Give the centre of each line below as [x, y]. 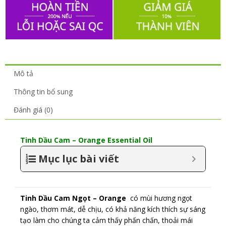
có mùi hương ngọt [160, 198]
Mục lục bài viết [79, 158]
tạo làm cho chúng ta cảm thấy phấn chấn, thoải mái [106, 220]
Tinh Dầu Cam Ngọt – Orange [74, 198]
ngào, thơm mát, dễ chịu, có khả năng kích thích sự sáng [113, 209]
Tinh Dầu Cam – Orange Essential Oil [86, 140]
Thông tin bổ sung [43, 92]
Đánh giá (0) [33, 110]
